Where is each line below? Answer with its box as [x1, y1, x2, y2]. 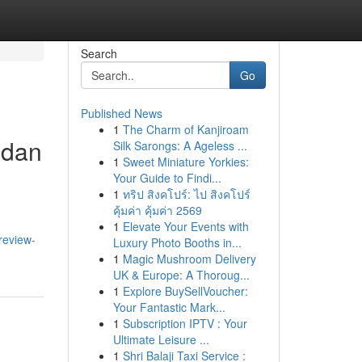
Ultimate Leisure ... [112, 331, 209, 347]
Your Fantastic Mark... [112, 299, 225, 315]
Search [80, 45, 117, 61]
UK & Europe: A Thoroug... [112, 267, 250, 283]
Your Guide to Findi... [112, 170, 221, 186]
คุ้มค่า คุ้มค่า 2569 [112, 202, 202, 218]
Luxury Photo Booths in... [112, 234, 242, 250]
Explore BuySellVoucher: [122, 283, 248, 299]
